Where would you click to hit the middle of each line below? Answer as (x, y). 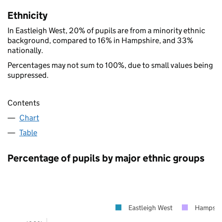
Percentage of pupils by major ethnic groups (106, 158)
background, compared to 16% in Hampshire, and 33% (100, 40)
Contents (24, 103)
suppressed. (28, 75)
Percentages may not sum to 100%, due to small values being (110, 65)
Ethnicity (28, 15)
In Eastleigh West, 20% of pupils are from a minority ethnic (106, 30)
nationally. (25, 50)
